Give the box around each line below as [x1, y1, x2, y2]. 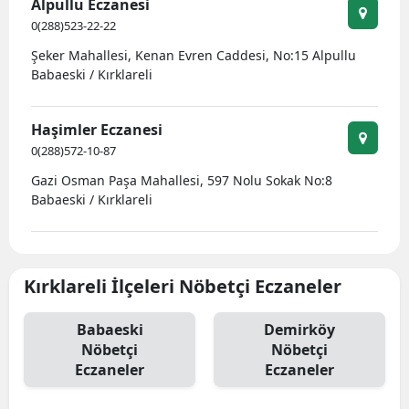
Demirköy [264, 320, 335, 340]
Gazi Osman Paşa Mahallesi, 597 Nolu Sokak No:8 [31, 172, 332, 189]
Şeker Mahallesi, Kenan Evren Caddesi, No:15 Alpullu [31, 47, 356, 64]
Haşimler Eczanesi [31, 120, 163, 140]
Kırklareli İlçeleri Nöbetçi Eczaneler [24, 274, 341, 299]
